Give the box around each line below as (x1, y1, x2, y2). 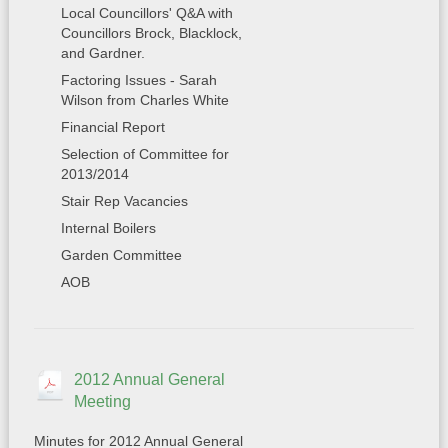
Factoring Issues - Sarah (60, 72, 217, 88)
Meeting (73, 393, 131, 410)
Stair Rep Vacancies (60, 193, 188, 209)
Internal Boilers (60, 220, 156, 236)
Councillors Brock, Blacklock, (60, 25, 242, 41)
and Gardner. (60, 45, 145, 61)
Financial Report (60, 119, 165, 135)
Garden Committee (60, 247, 182, 263)
